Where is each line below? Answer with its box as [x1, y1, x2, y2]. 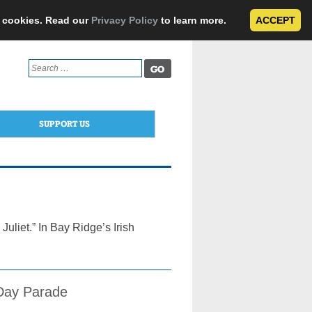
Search [27, 60, 55, 70]
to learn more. [158, 15, 229, 26]
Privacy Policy [91, 15, 158, 26]
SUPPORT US [38, 118, 90, 129]
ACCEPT [256, 15, 295, 26]
